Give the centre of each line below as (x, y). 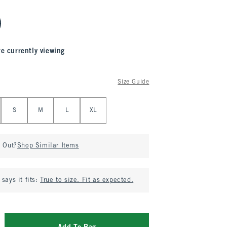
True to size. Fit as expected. (87, 180)
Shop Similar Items (48, 146)
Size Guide (134, 82)
